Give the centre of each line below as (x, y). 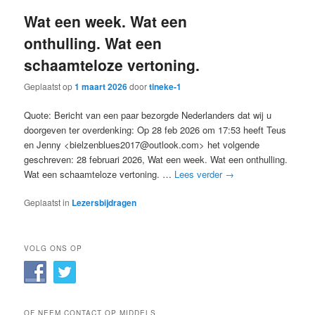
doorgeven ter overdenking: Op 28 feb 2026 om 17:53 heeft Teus (155, 130)
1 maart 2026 (101, 87)
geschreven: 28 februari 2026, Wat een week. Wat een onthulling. (156, 160)
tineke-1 (166, 87)
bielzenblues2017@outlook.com (135, 145)
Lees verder (200, 174)
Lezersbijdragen (104, 203)
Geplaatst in (47, 202)
